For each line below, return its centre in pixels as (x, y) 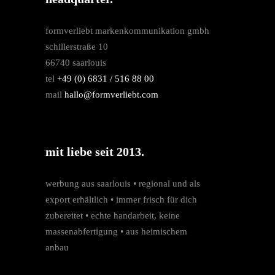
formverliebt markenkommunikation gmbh (127, 31)
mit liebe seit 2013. (95, 152)
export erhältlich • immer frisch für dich (121, 200)
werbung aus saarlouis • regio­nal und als (123, 184)
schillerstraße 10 (77, 47)
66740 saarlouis (76, 63)
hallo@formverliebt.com (111, 95)
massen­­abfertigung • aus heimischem (116, 232)
